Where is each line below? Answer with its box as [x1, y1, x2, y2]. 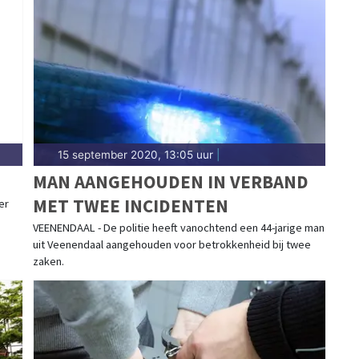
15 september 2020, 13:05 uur [57, 147, 213, 161]
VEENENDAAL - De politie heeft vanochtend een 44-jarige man [32, 220, 325, 235]
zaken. [32, 253, 64, 268]
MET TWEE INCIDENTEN [32, 193, 228, 217]
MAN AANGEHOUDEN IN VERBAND [32, 169, 309, 193]
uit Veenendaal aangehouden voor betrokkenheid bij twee [32, 236, 311, 252]
